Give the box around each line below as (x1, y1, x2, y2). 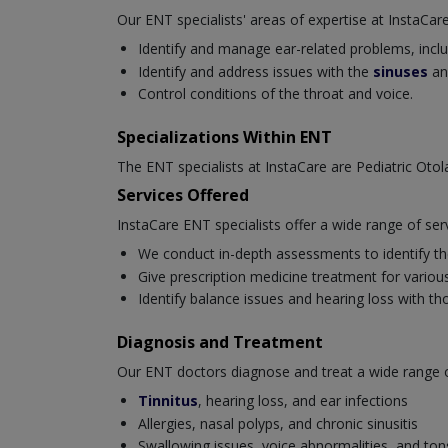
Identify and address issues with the (138, 61, 373, 81)
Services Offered (117, 184, 249, 207)
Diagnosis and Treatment (117, 331, 323, 354)
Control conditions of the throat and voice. (138, 84, 413, 104)
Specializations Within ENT (117, 126, 332, 149)
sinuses (373, 61, 432, 81)
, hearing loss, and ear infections (198, 391, 408, 411)
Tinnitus (138, 391, 198, 411)
